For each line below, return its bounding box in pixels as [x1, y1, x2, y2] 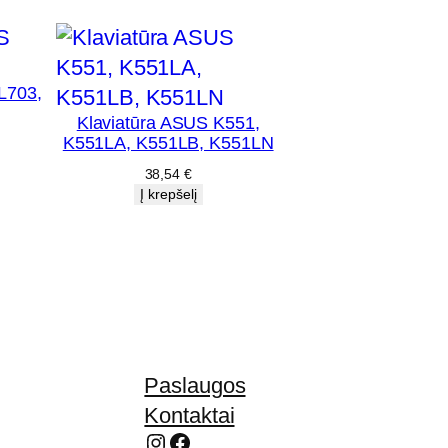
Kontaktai [144, 402, 235, 428]
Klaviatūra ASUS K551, [76, 112, 260, 133]
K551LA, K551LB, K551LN [62, 132, 274, 153]
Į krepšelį [139, 185, 197, 202]
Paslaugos [144, 372, 246, 398]
